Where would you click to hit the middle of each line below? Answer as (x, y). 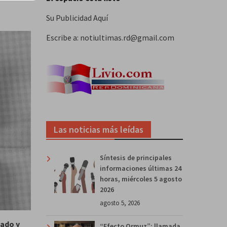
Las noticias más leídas (99, 129)
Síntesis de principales (136, 157)
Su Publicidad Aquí (77, 17)
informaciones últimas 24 (141, 168)
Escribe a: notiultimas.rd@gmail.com (110, 37)
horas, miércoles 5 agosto (141, 179)
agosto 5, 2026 (120, 203)
